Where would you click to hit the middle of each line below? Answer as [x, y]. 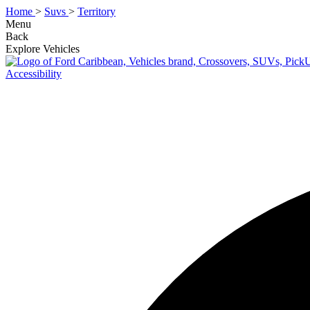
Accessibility [34, 74]
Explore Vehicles [43, 49]
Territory [97, 11]
